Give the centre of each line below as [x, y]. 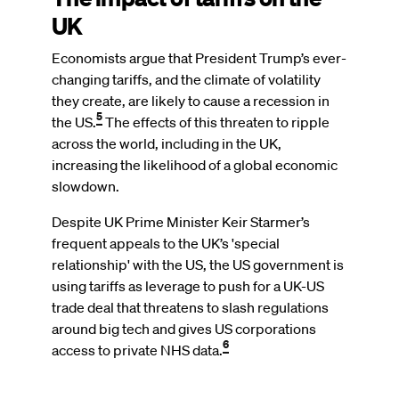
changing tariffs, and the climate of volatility [186, 79]
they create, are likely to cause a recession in [191, 100]
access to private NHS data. [137, 350]
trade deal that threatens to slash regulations [190, 307]
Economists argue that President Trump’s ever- [199, 57]
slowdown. [85, 186]
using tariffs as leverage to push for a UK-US [188, 285]
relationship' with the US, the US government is [198, 264]
